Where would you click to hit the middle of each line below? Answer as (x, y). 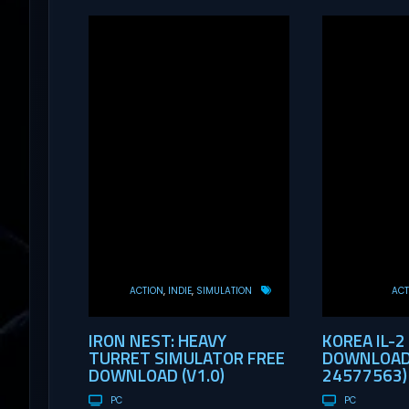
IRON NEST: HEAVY (157, 341)
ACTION (146, 291)
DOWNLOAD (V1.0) (156, 375)
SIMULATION (224, 291)
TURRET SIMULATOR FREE (186, 358)
